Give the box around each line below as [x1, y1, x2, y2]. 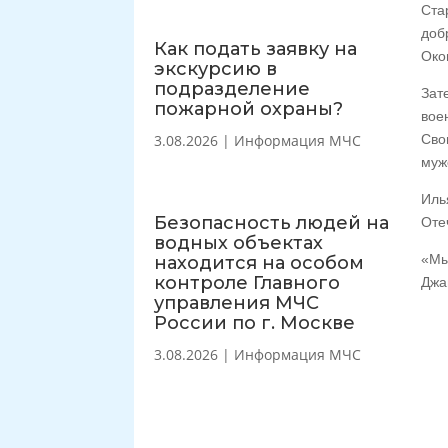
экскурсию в [154, 57, 278, 80]
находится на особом [154, 251, 365, 274]
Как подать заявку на [154, 37, 358, 60]
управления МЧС [154, 291, 320, 314]
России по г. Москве [154, 311, 356, 334]
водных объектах [154, 231, 324, 254]
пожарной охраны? [154, 97, 344, 120]
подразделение [154, 77, 311, 100]
